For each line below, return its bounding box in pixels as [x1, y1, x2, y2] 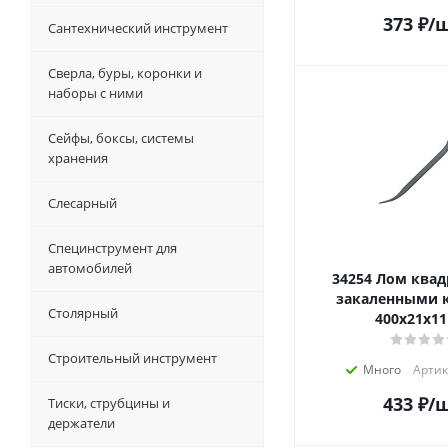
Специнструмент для [48, 239, 177, 257]
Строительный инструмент [48, 349, 217, 367]
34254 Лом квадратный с [332, 269, 376, 288]
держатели [48, 414, 115, 432]
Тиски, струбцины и [48, 394, 170, 412]
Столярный [48, 304, 118, 322]
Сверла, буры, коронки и [48, 64, 202, 82]
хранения [48, 149, 108, 167]
